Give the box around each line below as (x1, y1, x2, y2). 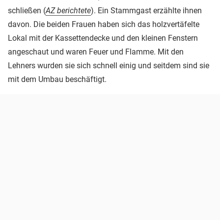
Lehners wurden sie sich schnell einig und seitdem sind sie (8, 61, 209, 71)
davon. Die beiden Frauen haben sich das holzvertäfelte (8, 20, 199, 29)
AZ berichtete (46, 6, 91, 16)
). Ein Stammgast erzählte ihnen (91, 6, 202, 16)
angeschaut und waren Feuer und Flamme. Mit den (8, 47, 184, 57)
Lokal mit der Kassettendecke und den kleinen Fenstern (8, 33, 198, 43)
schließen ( (8, 6, 46, 16)
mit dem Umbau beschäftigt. (8, 75, 107, 84)
